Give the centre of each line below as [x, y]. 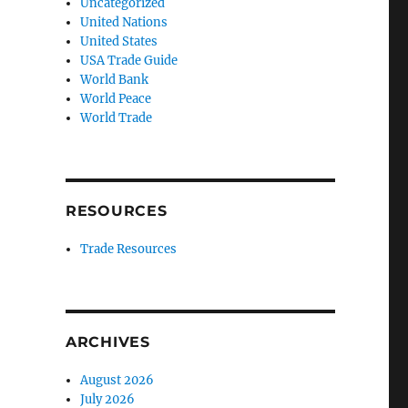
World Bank [115, 80]
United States [119, 42]
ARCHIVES [107, 342]
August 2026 [117, 381]
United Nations [124, 23]
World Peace [116, 99]
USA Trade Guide [129, 61]
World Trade [117, 118]
